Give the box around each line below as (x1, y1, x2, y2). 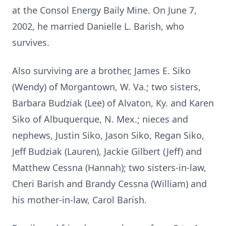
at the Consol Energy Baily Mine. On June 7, (12, 4, 197, 16)
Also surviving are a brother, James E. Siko (12, 65, 191, 77)
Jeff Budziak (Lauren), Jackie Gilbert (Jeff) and (12, 145, 202, 157)
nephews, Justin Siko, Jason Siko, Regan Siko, (12, 129, 204, 141)
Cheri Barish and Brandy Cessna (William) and (12, 178, 207, 190)
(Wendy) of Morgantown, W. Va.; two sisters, (12, 81, 201, 93)
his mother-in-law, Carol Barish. (12, 194, 147, 206)
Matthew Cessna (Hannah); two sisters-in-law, (12, 161, 206, 174)
